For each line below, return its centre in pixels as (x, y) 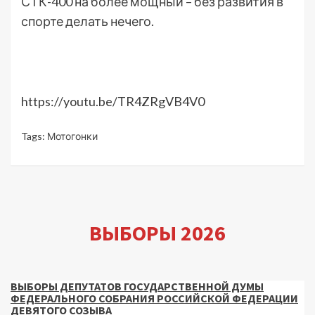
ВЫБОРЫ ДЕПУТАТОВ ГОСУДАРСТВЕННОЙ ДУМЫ (137, 286)
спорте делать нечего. (88, 21)
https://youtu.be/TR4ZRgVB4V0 (113, 102)
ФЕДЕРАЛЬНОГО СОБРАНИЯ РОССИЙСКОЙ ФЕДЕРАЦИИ (154, 298)
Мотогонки (72, 136)
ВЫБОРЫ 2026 (157, 233)
